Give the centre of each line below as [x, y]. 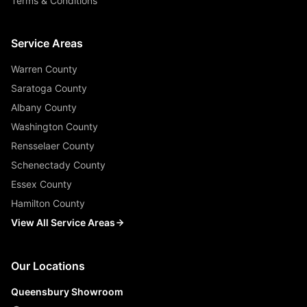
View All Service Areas [63, 222]
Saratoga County [49, 88]
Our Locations [48, 266]
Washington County [54, 126]
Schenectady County [58, 165]
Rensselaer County [53, 146]
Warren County [44, 69]
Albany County [44, 107]
